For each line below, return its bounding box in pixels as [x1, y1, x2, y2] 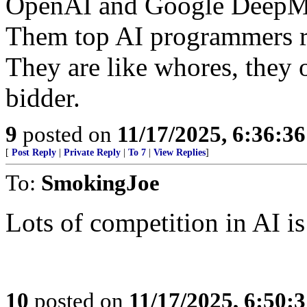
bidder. [5, 83, 80, 112]
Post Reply [12, 147, 56, 158]
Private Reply [64, 147, 121, 158]
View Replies [153, 147, 206, 158]
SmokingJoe [41, 170, 160, 195]
